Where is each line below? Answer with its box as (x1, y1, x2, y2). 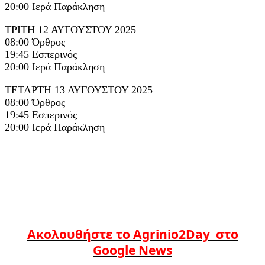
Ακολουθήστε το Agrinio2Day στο (27, 225, 238, 243)
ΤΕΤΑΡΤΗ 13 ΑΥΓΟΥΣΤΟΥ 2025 (5, 83, 153, 96)
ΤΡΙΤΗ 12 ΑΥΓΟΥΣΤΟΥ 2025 (5, 23, 136, 35)
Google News (93, 241, 172, 258)
